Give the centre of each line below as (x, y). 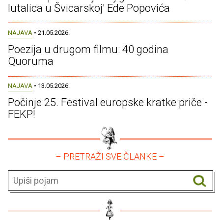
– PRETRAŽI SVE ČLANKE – (110, 157)
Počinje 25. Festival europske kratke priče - (108, 103)
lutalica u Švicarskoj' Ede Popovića (89, 8)
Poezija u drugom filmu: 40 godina (88, 50)
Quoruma (31, 61)
